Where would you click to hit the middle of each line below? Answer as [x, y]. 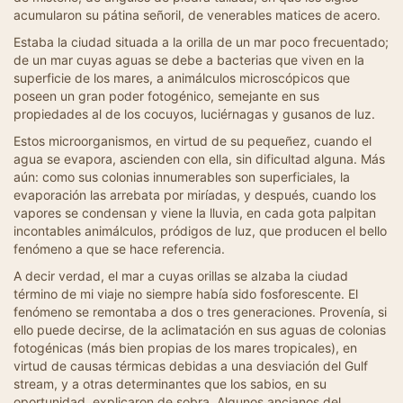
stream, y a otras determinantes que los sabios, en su [170, 384]
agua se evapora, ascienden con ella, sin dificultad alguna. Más [199, 159]
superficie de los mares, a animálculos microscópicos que [182, 78]
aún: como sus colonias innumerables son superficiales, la [182, 177]
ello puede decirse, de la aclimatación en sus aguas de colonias [200, 330]
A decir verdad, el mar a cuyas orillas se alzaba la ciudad [181, 276]
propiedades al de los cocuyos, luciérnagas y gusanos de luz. [194, 114]
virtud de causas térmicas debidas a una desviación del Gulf [191, 366]
